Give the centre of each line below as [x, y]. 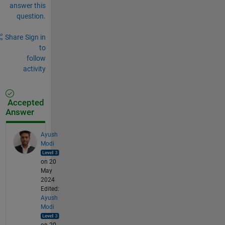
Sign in [35, 37]
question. [31, 16]
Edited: [50, 189]
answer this [27, 5]
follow [36, 58]
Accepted [25, 102]
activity [34, 69]
